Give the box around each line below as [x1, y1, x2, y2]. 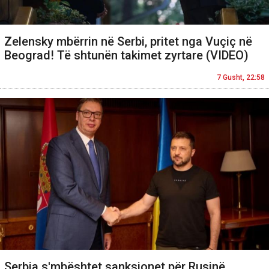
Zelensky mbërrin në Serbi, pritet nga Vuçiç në [4, 34, 252, 49]
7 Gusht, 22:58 [217, 73, 265, 82]
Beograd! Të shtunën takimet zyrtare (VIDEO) [4, 47, 249, 62]
